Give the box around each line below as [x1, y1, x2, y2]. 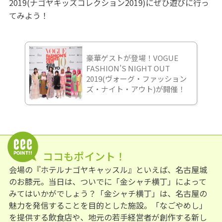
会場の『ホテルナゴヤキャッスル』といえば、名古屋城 [8, 163, 207, 175]
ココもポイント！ [42, 148, 126, 164]
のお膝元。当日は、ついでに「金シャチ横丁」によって [8, 175, 207, 187]
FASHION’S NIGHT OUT [86, 62, 170, 73]
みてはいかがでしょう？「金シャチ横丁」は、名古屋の [8, 187, 207, 199]
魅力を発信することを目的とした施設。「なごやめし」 [8, 199, 207, 211]
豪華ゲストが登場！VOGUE [86, 52, 178, 63]
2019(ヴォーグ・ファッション [86, 73, 187, 84]
